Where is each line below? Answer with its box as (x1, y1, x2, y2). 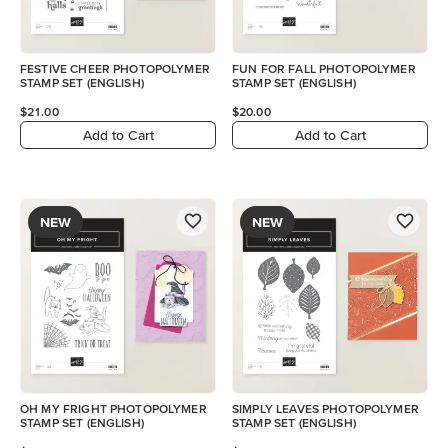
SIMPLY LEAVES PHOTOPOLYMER (232, 402, 419, 415)
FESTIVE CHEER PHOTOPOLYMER (20, 62, 210, 75)
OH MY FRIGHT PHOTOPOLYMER (20, 402, 207, 415)
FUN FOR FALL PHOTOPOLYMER (232, 62, 416, 75)
